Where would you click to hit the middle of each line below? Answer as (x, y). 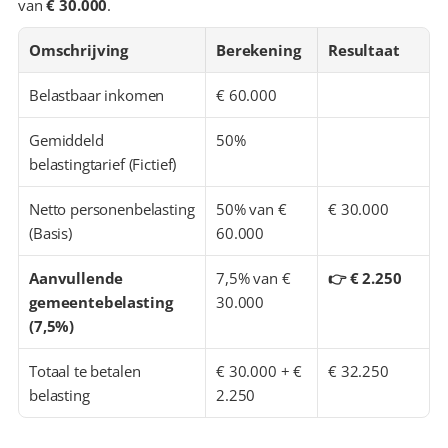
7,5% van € (253, 278)
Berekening (258, 50)
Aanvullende (76, 278)
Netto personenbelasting (112, 209)
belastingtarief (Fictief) (103, 164)
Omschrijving (79, 50)
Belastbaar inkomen (97, 95)
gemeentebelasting (101, 302)
